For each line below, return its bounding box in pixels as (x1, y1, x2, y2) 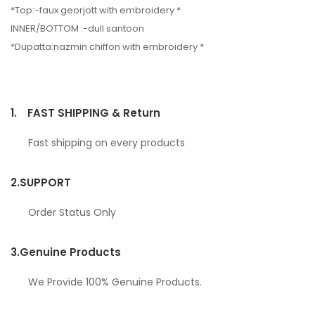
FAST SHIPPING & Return (27, 105, 160, 120)
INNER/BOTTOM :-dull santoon (11, 21, 144, 35)
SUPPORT (20, 174, 71, 190)
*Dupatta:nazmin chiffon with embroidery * (11, 39, 204, 53)
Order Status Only (28, 205, 116, 219)
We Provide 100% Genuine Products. (28, 274, 202, 289)
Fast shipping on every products (28, 135, 185, 150)
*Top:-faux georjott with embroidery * (11, 3, 181, 17)
